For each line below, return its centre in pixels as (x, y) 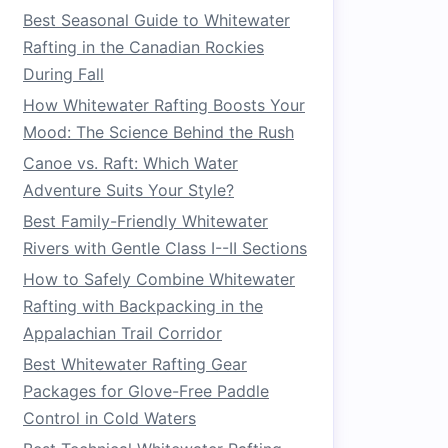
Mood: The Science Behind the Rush (158, 132)
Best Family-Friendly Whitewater (145, 221)
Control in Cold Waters (109, 418)
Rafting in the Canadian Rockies (143, 47)
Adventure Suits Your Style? (128, 190)
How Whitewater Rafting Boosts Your (164, 105)
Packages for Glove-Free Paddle (146, 391)
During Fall (63, 74)
